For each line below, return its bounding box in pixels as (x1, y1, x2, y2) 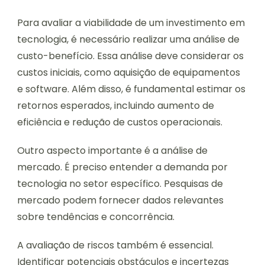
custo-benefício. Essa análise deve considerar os (17, 49, 244, 63)
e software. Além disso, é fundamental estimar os (17, 82, 245, 96)
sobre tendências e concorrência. (17, 210, 174, 224)
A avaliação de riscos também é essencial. (17, 238, 214, 253)
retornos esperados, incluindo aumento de (17, 99, 214, 113)
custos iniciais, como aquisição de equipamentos (17, 66, 240, 80)
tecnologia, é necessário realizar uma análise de (17, 33, 240, 47)
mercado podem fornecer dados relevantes (17, 193, 224, 208)
